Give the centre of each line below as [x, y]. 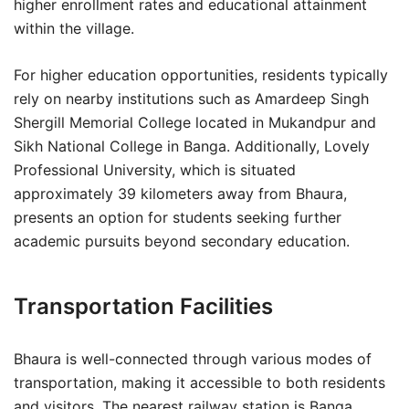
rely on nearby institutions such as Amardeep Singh [191, 99]
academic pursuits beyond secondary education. [182, 241]
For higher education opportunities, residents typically [201, 75]
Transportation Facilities [143, 306]
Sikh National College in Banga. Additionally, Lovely [192, 146]
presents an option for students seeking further [178, 217]
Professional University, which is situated [155, 170]
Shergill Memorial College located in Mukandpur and [195, 122]
